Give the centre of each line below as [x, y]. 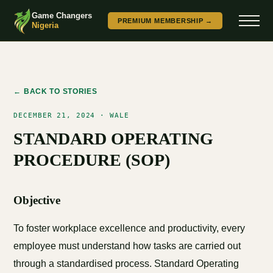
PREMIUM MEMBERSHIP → [165, 20]
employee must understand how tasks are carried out [127, 246]
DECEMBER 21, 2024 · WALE [71, 115]
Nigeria [45, 25]
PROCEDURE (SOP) [92, 160]
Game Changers [62, 15]
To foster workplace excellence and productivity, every [129, 228]
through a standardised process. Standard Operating [126, 264]
